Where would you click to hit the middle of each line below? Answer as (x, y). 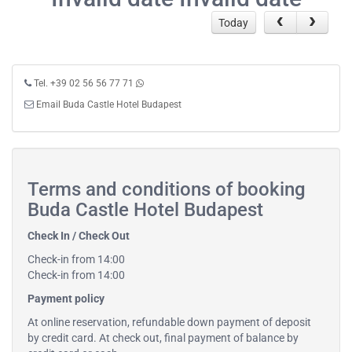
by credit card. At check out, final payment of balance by (163, 338)
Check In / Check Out (79, 236)
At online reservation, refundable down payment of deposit (169, 323)
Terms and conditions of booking (167, 190)
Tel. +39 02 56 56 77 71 (84, 84)
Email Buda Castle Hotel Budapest (109, 105)
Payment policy (66, 299)
